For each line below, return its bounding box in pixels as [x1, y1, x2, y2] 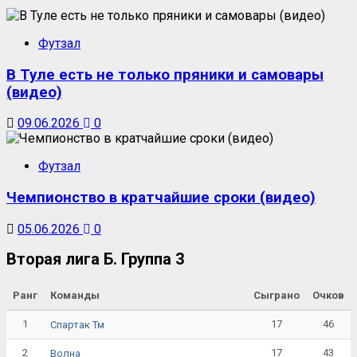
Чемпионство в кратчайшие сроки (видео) [6, 189, 316, 207]
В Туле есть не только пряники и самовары [6, 65, 324, 84]
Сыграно [253, 289, 300, 302]
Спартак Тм [50, 318, 104, 331]
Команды [50, 289, 100, 302]
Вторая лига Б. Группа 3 [6, 249, 184, 269]
